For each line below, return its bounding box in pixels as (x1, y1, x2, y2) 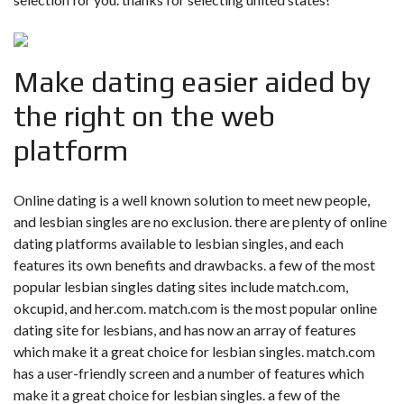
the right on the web (14, 99, 275, 133)
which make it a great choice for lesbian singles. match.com (14, 343, 375, 360)
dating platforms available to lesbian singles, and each (14, 234, 344, 252)
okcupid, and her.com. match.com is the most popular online (14, 299, 377, 317)
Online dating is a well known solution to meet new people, (14, 191, 370, 208)
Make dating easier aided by (14, 65, 371, 98)
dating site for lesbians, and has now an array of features (14, 321, 356, 338)
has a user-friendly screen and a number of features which (14, 364, 364, 381)
